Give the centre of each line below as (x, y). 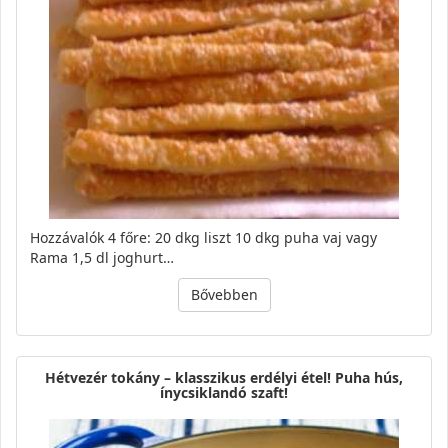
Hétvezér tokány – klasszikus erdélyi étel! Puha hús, (224, 377)
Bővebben (224, 294)
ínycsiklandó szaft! (224, 392)
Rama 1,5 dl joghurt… (102, 257)
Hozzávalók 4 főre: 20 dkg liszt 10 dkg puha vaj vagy (203, 237)
